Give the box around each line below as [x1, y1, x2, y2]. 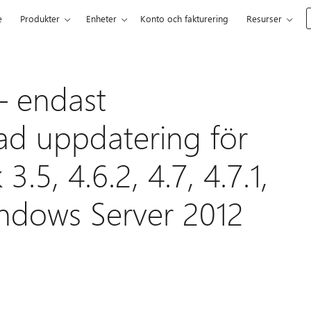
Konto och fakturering [140, 12, 229, 24]
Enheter [86, 12, 117, 24]
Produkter [20, 12, 60, 24]
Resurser [246, 12, 283, 24]
